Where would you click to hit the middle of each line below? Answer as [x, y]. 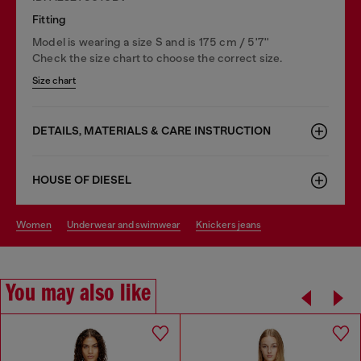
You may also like [78, 294]
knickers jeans [232, 224]
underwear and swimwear [127, 224]
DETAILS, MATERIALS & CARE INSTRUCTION [151, 131]
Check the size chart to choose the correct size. [158, 58]
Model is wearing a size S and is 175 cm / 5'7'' [151, 41]
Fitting [50, 19]
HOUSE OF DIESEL [82, 180]
